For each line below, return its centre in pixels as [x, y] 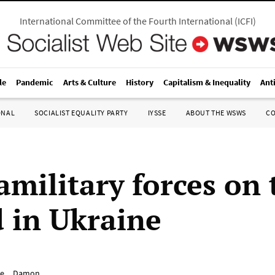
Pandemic [35, 82]
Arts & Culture [90, 82]
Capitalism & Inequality [207, 82]
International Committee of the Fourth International [126, 21]
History [140, 82]
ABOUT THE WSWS [216, 113]
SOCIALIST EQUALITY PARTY [81, 113]
